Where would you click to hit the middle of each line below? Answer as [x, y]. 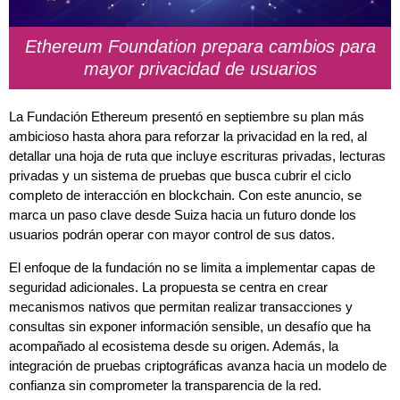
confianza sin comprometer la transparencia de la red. [165, 385]
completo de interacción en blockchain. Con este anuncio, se [185, 196]
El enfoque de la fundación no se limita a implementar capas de [192, 267]
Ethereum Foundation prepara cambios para [200, 47]
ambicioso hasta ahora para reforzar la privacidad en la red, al [188, 137]
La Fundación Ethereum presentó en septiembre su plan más [187, 117]
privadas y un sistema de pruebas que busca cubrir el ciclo [180, 176]
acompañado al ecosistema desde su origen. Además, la [174, 346]
